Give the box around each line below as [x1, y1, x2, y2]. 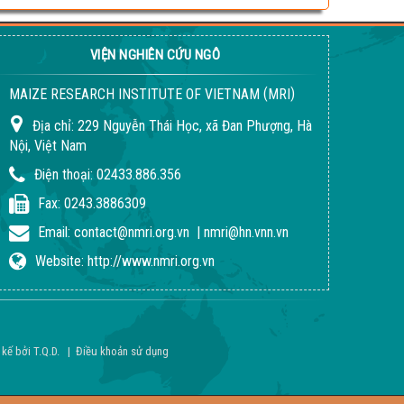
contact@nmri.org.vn [74, 224, 189, 242]
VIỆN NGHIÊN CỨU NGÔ [89, 47, 221, 64]
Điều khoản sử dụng [76, 344, 169, 359]
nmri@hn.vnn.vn [204, 224, 289, 242]
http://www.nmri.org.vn [87, 252, 215, 271]
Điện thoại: [34, 166, 96, 184]
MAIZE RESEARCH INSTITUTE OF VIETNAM [9, 86, 260, 104]
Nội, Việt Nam [9, 137, 87, 155]
